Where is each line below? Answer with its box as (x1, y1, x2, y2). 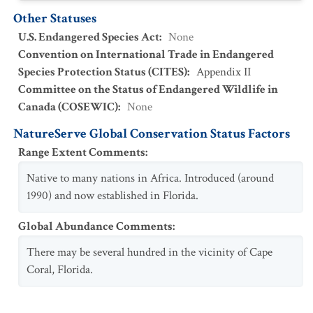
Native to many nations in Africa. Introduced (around (27, 170, 274, 186)
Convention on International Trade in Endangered (18, 47, 274, 62)
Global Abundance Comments (18, 219, 173, 234)
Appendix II (196, 64, 251, 80)
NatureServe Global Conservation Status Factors (13, 125, 290, 143)
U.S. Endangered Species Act (18, 29, 159, 45)
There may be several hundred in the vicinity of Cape (27, 245, 272, 260)
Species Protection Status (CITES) (18, 64, 187, 80)
